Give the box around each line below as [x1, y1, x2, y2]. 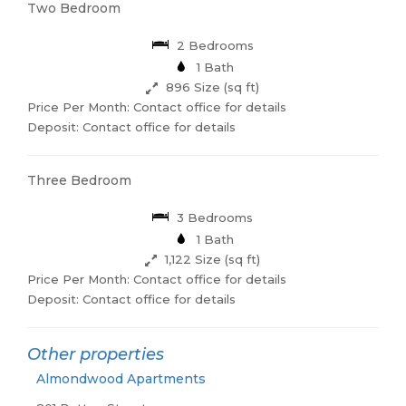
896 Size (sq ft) [162, 80, 260, 95]
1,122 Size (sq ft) [161, 252, 261, 267]
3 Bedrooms [173, 210, 254, 226]
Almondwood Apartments [35, 371, 206, 388]
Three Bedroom [26, 172, 131, 189]
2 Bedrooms [172, 38, 254, 53]
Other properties [26, 344, 164, 365]
